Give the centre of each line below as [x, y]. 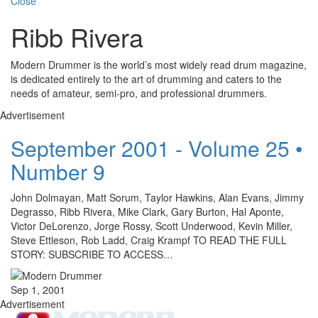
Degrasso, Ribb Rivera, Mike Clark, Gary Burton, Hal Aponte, [147, 212]
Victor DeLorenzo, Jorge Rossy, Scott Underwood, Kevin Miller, [152, 226]
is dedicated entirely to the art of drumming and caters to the [146, 79]
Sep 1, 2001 [38, 290]
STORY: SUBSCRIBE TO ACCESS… [92, 254]
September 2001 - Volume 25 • [157, 148]
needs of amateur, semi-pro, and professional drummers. [139, 93]
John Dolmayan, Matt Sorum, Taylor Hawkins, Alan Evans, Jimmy [157, 198]
